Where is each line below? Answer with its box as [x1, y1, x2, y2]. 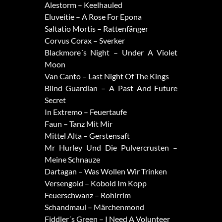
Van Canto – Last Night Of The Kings [44, 71, 169, 81]
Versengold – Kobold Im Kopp [44, 178, 147, 188]
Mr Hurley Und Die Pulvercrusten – [44, 143, 178, 153]
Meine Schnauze [44, 155, 100, 165]
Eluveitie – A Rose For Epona [44, 12, 142, 22]
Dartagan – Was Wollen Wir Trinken [44, 166, 167, 176]
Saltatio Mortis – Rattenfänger [44, 24, 148, 34]
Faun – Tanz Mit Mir [44, 119, 112, 129]
